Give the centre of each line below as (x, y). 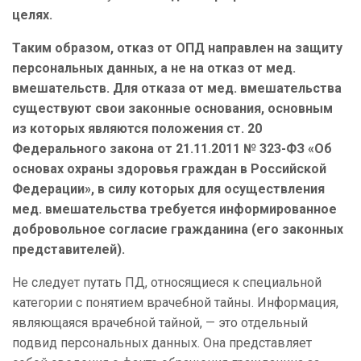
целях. (32, 15)
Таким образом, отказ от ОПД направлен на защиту (177, 48)
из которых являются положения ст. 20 (137, 129)
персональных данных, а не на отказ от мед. (154, 68)
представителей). (68, 250)
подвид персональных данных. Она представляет (162, 343)
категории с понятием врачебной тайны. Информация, (175, 303)
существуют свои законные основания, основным (172, 109)
